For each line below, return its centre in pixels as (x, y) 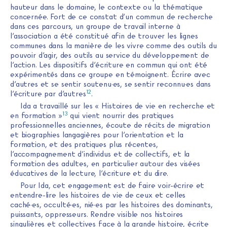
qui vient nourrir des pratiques (121, 116)
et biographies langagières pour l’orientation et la (97, 135)
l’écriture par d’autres (48, 94)
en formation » (36, 116)
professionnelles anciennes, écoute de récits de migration (110, 125)
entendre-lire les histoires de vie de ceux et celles (98, 195)
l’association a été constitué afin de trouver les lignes (104, 36)
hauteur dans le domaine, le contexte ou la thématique (107, 7)
